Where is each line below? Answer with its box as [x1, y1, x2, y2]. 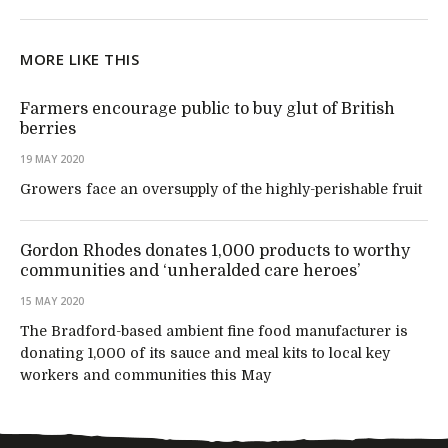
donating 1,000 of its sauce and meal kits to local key [20, 344, 390, 361]
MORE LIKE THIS [20, 48, 139, 69]
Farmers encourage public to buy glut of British [20, 99, 395, 118]
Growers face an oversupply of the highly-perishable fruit [20, 180, 422, 197]
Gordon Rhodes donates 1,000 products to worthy [20, 241, 410, 260]
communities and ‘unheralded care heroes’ [20, 261, 360, 280]
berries [20, 119, 76, 138]
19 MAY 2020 [20, 151, 84, 166]
